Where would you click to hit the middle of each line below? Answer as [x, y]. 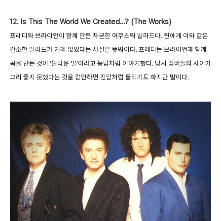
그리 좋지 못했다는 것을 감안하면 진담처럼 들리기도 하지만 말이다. [99, 77]
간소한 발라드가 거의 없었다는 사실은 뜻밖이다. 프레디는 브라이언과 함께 [108, 50]
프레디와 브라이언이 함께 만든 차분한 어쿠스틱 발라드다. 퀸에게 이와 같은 [109, 36]
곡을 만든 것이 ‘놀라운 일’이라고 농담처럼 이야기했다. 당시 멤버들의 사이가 [110, 63]
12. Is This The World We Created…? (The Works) [91, 22]
